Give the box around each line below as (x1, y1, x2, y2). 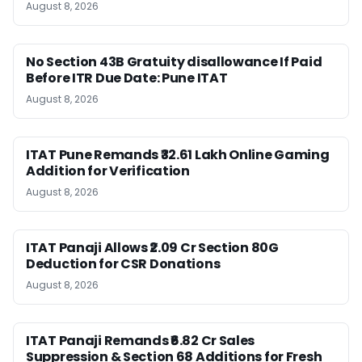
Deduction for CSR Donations (26, 255, 221, 273)
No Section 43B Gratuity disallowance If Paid (26, 53, 322, 71)
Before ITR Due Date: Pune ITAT (26, 69, 228, 87)
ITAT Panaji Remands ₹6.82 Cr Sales (26, 331, 255, 350)
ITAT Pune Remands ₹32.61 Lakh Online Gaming (26, 145, 330, 164)
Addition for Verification (26, 162, 190, 180)
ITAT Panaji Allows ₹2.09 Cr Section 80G (26, 238, 279, 257)
